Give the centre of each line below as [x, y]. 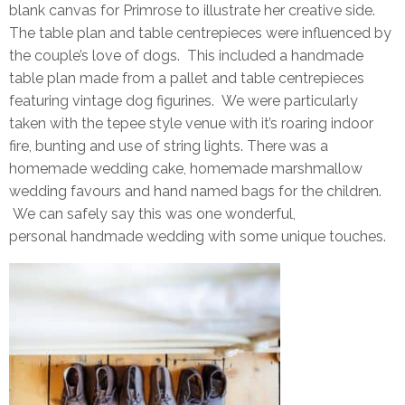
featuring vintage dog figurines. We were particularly [184, 100]
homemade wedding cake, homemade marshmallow [186, 168]
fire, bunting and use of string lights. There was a [169, 146]
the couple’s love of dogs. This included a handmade [186, 55]
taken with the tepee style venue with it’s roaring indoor [191, 123]
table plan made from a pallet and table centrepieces [187, 78]
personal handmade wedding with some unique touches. [198, 236]
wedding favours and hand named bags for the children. [195, 191]
